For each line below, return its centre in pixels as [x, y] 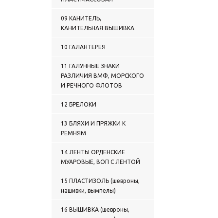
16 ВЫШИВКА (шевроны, [95, 209]
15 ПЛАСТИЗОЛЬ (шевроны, [100, 181]
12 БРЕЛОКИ [79, 104]
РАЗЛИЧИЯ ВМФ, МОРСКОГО [102, 76]
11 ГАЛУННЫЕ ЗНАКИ [90, 66]
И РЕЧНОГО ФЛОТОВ [91, 85]
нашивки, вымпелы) [88, 191]
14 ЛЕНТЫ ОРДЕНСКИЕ [93, 152]
